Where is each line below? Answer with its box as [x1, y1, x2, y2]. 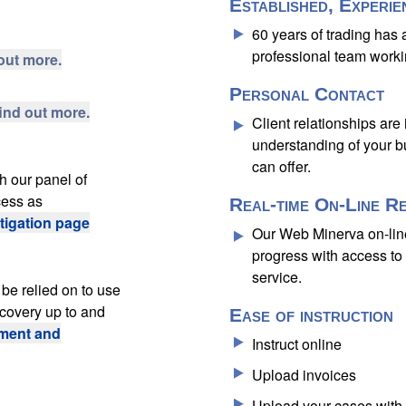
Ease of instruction [228, 304, 393, 325]
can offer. [251, 156, 311, 177]
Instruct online [251, 333, 342, 354]
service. [251, 266, 302, 287]
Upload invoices [251, 364, 356, 385]
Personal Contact [228, 83, 384, 104]
